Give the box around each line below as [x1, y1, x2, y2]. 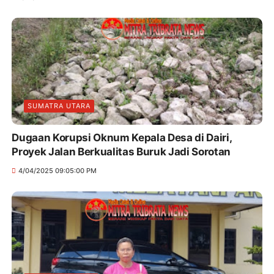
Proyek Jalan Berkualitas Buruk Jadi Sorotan [12, 145, 231, 158]
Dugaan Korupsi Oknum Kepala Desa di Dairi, [12, 131, 232, 144]
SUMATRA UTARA [28, 101, 91, 110]
